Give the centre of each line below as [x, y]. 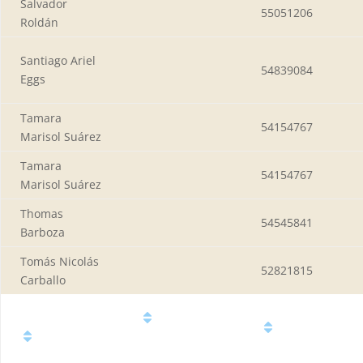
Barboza [43, 232]
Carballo [43, 280]
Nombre [67, 337]
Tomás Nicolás [60, 261]
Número [308, 329]
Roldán [39, 22]
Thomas [42, 213]
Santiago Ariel [58, 60]
